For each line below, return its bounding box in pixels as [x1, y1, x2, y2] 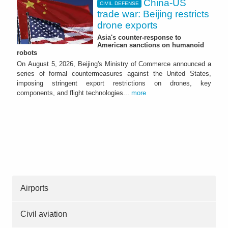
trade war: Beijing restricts [97, 9, 209, 19]
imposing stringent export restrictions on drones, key [17, 79, 211, 87]
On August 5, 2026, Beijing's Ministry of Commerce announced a [17, 60, 211, 68]
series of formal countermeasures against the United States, [17, 69, 211, 77]
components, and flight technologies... [17, 89, 131, 97]
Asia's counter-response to [97, 33, 181, 41]
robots [17, 48, 37, 56]
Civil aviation [20, 209, 67, 218]
